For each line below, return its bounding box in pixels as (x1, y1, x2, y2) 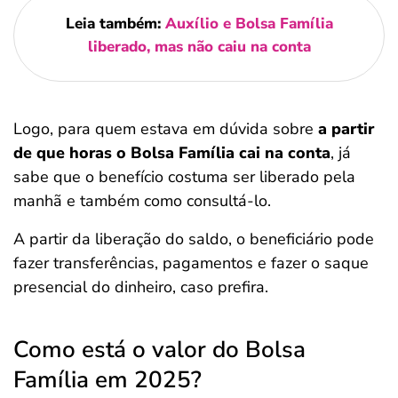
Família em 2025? (13, 364, 202, 395)
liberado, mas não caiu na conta (87, 36, 311, 57)
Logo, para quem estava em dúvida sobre (13, 118, 318, 139)
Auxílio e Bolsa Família (164, 13, 333, 34)
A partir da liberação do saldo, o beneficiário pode (13, 228, 374, 250)
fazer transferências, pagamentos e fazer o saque (13, 252, 369, 274)
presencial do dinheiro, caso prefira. (13, 276, 268, 298)
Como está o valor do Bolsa (13, 334, 306, 365)
